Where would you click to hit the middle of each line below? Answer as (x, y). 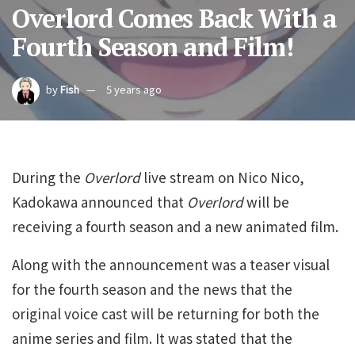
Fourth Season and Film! (153, 47)
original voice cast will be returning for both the (166, 313)
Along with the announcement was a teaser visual (171, 264)
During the (48, 177)
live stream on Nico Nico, (222, 177)
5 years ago (134, 90)
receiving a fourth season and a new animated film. (175, 226)
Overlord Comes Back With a (174, 18)
